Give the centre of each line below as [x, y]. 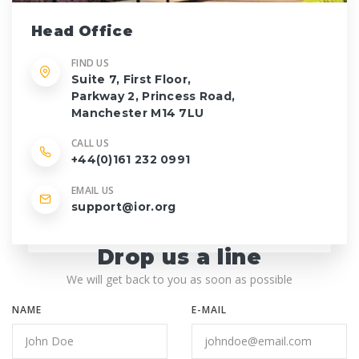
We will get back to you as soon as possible [179, 279]
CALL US [91, 143]
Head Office [83, 32]
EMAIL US [93, 190]
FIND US [91, 63]
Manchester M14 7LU [138, 113]
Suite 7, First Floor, [131, 80]
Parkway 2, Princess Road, [153, 97]
